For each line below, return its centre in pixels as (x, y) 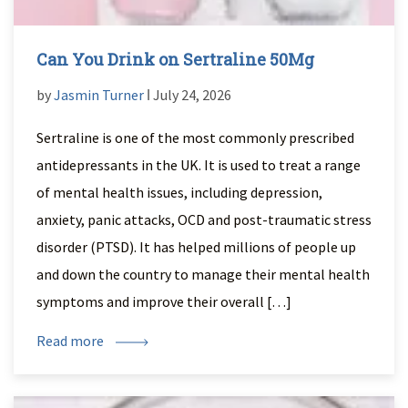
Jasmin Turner (99, 95)
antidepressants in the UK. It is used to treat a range (199, 165)
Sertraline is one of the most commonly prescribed (195, 138)
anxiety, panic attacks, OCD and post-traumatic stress (204, 219)
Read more (71, 341)
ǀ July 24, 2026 (188, 95)
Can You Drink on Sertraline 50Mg (175, 59)
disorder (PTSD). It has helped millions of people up (196, 247)
